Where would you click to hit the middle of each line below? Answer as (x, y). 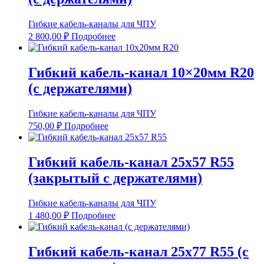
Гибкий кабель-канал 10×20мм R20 (141, 73)
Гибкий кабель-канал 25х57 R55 (131, 162)
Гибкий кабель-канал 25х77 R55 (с (138, 251)
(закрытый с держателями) (115, 178)
